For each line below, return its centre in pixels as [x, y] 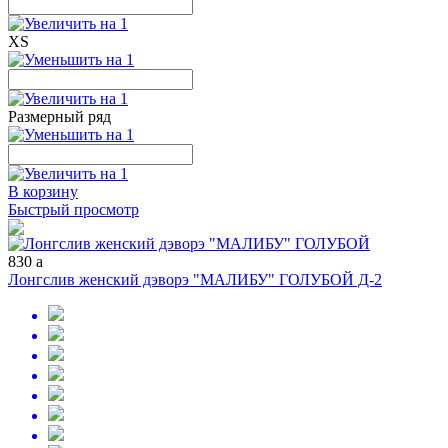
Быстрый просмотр [73, 209]
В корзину [43, 191]
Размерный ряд [59, 116]
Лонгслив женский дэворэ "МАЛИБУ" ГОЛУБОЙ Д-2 [195, 279]
